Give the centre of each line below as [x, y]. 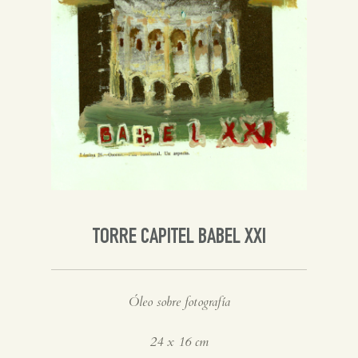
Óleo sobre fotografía [179, 302]
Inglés [85, 20]
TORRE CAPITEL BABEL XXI [179, 239]
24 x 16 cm [179, 342]
